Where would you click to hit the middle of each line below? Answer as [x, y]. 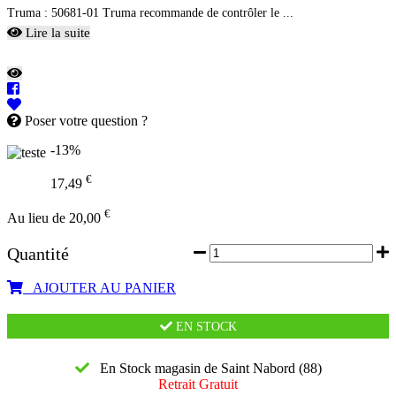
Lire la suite [56, 33]
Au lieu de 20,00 [56, 217]
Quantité [38, 253]
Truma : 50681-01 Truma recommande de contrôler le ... [150, 13]
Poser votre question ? [84, 121]
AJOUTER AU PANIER [99, 287]
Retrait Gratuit [198, 384]
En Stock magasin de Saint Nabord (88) [205, 368]
